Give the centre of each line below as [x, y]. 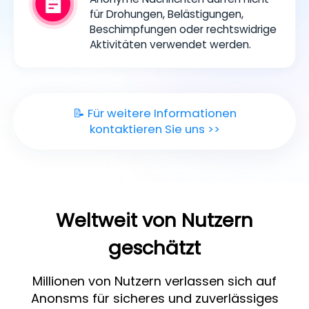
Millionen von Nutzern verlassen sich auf [154, 281]
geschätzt [154, 248]
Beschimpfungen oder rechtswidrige [183, 30]
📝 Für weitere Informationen [154, 113]
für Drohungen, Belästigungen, [167, 14]
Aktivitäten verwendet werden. [170, 45]
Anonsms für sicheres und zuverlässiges [154, 298]
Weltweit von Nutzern [154, 221]
